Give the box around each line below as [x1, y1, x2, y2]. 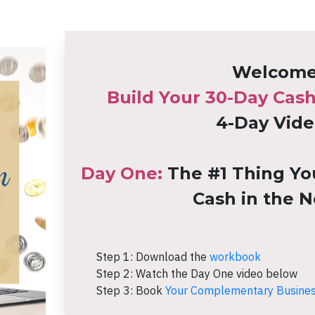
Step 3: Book [96, 283, 165, 297]
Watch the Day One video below [135, 266, 297, 281]
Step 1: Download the [96, 249, 207, 264]
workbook [206, 249, 261, 264]
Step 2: [96, 266, 136, 281]
